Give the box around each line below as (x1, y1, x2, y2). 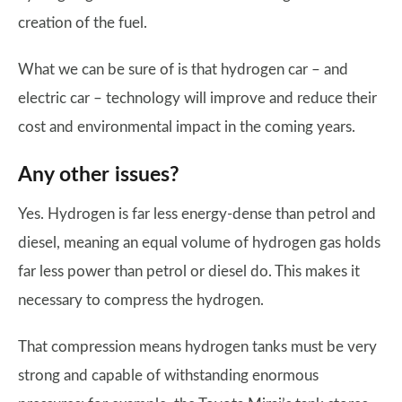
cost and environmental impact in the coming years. (18, 118, 355, 135)
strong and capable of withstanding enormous (18, 367, 319, 383)
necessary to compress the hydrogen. (18, 292, 264, 308)
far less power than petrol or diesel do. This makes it (18, 263, 360, 279)
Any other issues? (18, 163, 179, 186)
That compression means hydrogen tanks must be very (18, 338, 377, 354)
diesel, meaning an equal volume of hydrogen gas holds (18, 234, 380, 250)
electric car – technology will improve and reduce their (18, 90, 377, 106)
